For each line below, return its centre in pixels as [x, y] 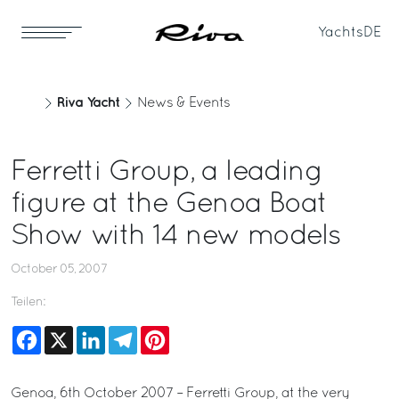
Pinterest [196, 333]
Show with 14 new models [176, 237]
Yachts [341, 33]
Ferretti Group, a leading [166, 173]
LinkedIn [132, 333]
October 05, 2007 [59, 269]
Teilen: [28, 302]
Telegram [167, 333]
